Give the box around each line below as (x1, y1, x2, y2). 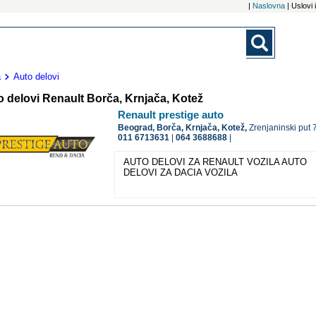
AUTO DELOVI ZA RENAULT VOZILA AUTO (123, 157, 307, 168)
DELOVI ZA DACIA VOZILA (123, 167, 238, 178)
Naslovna (253, 1, 285, 10)
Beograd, (118, 123, 157, 133)
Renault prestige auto (118, 109, 224, 121)
